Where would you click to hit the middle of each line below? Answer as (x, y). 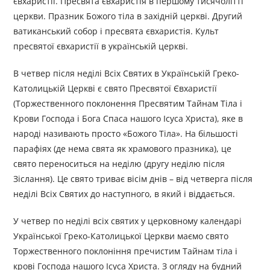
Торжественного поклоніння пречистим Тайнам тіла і (126, 251)
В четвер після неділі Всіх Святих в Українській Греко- (127, 74)
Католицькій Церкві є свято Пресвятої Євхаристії (115, 89)
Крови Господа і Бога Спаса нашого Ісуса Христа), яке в (128, 119)
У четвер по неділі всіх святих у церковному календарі (128, 221)
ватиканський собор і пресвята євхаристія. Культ (116, 31)
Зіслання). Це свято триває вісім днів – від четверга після (133, 179)
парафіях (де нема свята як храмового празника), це (123, 149)
